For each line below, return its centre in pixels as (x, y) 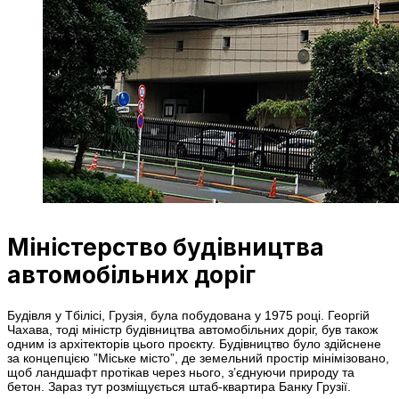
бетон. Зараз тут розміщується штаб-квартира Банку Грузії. (179, 386)
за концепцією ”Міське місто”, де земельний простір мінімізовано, (198, 358)
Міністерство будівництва (166, 248)
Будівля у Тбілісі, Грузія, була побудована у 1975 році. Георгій (188, 315)
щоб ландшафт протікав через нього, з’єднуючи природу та (181, 372)
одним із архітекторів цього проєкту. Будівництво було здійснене (194, 343)
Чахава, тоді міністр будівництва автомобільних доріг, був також (192, 329)
